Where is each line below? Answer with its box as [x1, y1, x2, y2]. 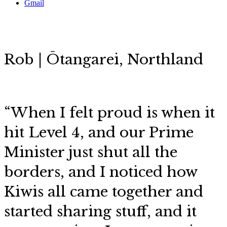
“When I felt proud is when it [4, 104, 215, 122]
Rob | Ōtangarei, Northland [4, 51, 203, 68]
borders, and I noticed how [4, 163, 197, 181]
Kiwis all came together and [4, 183, 203, 201]
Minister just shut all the [4, 143, 177, 161]
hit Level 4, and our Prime [4, 124, 194, 141]
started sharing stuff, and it [4, 203, 197, 220]
